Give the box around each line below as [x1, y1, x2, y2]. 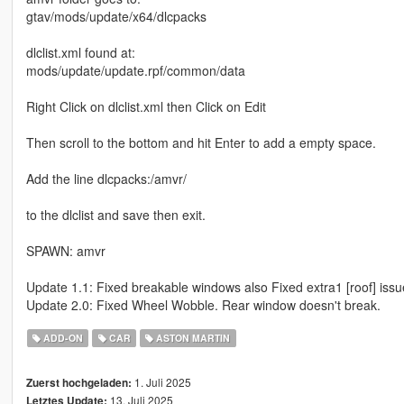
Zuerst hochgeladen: [25, 375, 132, 391]
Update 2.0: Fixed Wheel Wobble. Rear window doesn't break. [25, 296, 381, 315]
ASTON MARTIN [153, 331, 231, 345]
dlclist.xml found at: [25, 43, 135, 62]
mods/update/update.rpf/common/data [25, 61, 245, 80]
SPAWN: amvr [25, 242, 106, 261]
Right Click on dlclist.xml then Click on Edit [25, 97, 266, 116]
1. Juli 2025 [131, 374, 191, 390]
